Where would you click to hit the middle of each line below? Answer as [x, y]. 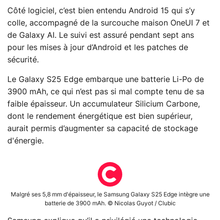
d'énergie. [26, 141]
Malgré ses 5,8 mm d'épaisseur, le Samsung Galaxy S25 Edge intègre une [110, 194]
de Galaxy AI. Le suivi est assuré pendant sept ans [101, 35]
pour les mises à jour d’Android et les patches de [98, 47]
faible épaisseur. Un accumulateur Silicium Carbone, [104, 104]
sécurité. [23, 60]
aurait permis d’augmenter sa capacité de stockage [103, 128]
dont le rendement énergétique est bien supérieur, [100, 116]
